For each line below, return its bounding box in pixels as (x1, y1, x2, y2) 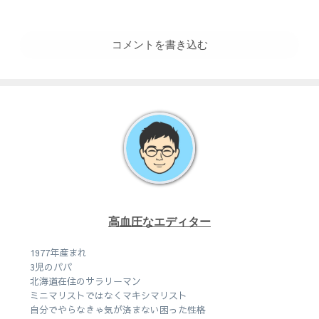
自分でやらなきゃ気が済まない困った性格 (30, 303, 206, 317)
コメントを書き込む (111, 38, 208, 51)
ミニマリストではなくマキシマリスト (30, 289, 188, 303)
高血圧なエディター (108, 215, 211, 228)
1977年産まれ (30, 246, 88, 260)
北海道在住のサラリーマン (30, 275, 142, 288)
